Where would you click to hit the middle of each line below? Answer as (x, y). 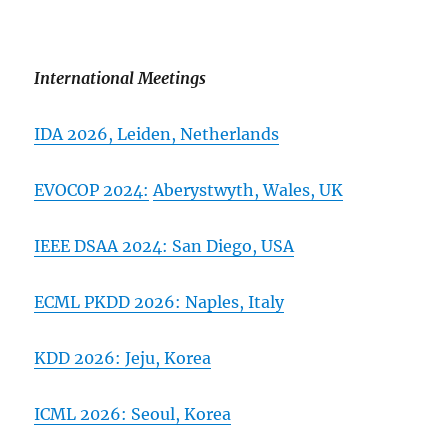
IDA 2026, (76, 133)
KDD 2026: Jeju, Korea (123, 357)
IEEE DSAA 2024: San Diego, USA (164, 245)
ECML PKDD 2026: (110, 301)
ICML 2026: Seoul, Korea (133, 413)
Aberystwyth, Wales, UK (248, 189)
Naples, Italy (235, 301)
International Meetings (120, 77)
